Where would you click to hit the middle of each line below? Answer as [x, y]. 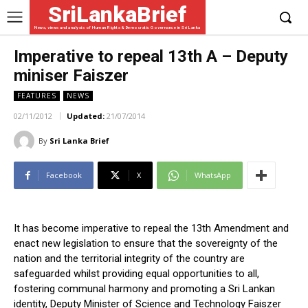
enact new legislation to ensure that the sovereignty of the [146, 244]
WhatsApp [213, 175]
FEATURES [37, 96]
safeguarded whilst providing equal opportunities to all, [136, 274]
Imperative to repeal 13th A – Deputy [151, 56]
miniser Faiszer [71, 76]
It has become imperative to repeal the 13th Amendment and [151, 229]
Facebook [64, 175]
